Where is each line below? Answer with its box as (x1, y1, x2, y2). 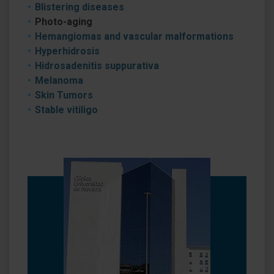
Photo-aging (35, 16, 92, 28)
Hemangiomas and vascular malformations (35, 31, 234, 42)
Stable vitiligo (35, 104, 98, 116)
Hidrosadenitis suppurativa (35, 60, 159, 72)
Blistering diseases (35, 1, 124, 13)
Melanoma (35, 75, 83, 86)
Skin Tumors (35, 89, 93, 101)
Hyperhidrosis (35, 45, 100, 57)
